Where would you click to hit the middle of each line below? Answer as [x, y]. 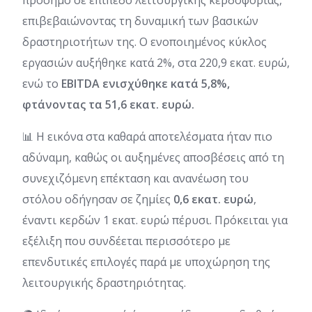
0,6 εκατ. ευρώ [213, 199]
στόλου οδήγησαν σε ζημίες [98, 199]
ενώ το [42, 83]
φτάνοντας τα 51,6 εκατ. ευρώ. [108, 104]
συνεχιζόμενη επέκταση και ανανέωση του [135, 178]
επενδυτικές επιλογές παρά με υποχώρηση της [146, 262]
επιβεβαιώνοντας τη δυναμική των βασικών [140, 21]
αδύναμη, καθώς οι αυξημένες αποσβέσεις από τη [153, 157]
